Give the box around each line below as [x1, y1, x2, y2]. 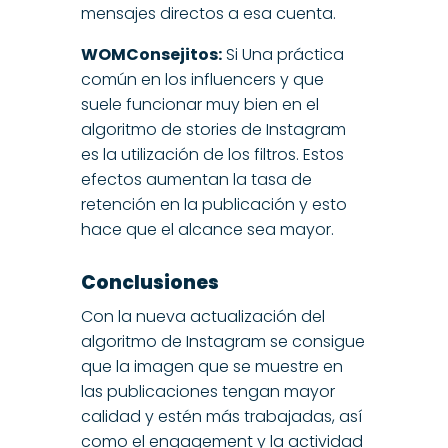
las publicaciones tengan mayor [80, 380, 335, 404]
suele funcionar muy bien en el [80, 93, 319, 117]
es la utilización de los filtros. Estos [80, 143, 344, 167]
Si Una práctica [221, 43, 344, 67]
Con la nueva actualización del [80, 305, 325, 329]
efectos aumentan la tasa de [80, 168, 312, 192]
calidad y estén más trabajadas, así [80, 405, 362, 429]
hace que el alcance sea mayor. [80, 218, 334, 242]
